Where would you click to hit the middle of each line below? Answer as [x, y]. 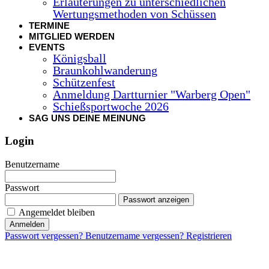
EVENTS [47, 47]
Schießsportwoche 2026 [111, 106]
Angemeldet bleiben [57, 212]
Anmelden [27, 224]
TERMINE [49, 25]
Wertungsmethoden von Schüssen [134, 14]
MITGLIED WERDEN [72, 36]
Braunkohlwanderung [105, 70]
